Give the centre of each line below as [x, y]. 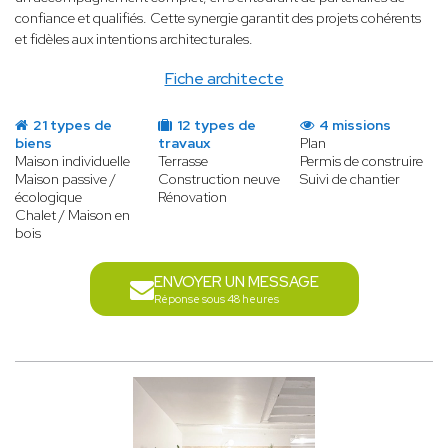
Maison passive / [65, 179]
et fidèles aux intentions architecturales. [134, 39]
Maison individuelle [72, 161]
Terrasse [182, 161]
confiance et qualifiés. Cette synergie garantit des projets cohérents [218, 18]
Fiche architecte [224, 79]
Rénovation [192, 197]
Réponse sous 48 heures [216, 299]
